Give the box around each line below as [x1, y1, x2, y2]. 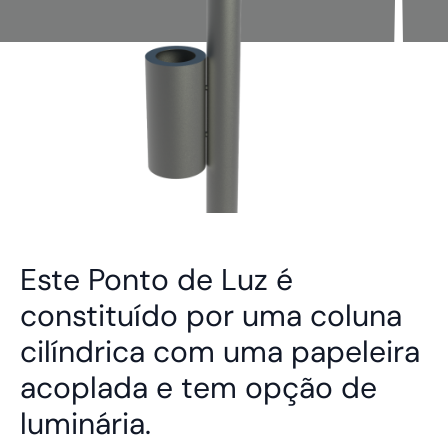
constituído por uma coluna [20, 296, 402, 335]
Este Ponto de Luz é [20, 260, 293, 299]
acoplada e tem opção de [20, 368, 377, 407]
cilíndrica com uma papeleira [20, 332, 420, 371]
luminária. [20, 404, 151, 443]
